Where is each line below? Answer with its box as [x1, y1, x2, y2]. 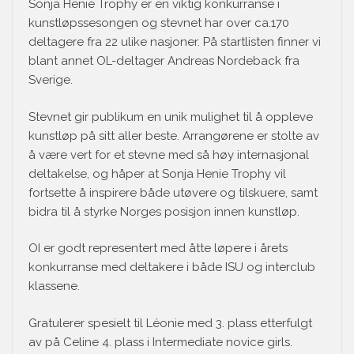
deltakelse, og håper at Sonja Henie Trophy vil [28, 166, 286, 181]
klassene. [28, 279, 80, 294]
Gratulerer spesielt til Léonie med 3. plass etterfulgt [28, 315, 312, 330]
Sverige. [28, 73, 73, 88]
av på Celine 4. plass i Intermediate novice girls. [28, 334, 292, 349]
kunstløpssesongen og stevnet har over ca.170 [28, 16, 289, 31]
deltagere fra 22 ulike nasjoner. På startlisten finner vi [28, 35, 321, 50]
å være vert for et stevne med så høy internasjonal [28, 147, 309, 162]
